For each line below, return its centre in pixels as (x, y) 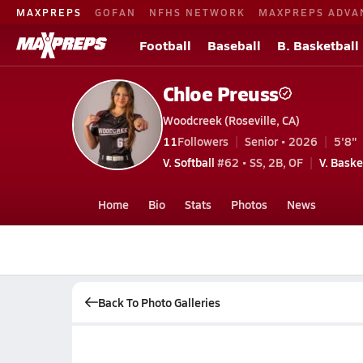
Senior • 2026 (281, 141)
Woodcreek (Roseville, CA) (231, 120)
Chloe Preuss (220, 93)
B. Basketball (318, 45)
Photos (249, 204)
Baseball (234, 45)
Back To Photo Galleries (159, 302)
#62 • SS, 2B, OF (258, 162)
